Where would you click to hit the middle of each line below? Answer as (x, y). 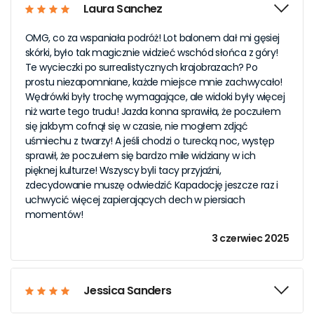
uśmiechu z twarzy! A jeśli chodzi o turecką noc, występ (150, 141)
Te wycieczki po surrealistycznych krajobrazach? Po (142, 67)
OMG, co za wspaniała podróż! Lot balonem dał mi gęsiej (152, 38)
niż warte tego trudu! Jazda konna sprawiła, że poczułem (153, 111)
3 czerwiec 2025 (250, 238)
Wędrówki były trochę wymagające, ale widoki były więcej (155, 97)
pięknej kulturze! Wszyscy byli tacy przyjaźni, (123, 170)
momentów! (54, 214)
